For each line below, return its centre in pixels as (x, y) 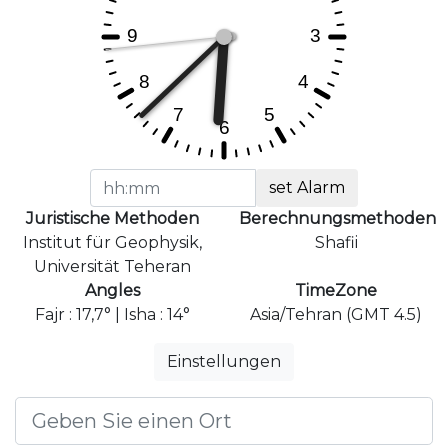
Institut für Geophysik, (112, 243)
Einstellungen (224, 362)
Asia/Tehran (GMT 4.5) (336, 315)
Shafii (336, 243)
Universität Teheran (112, 267)
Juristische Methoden (112, 219)
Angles (112, 291)
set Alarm (307, 188)
